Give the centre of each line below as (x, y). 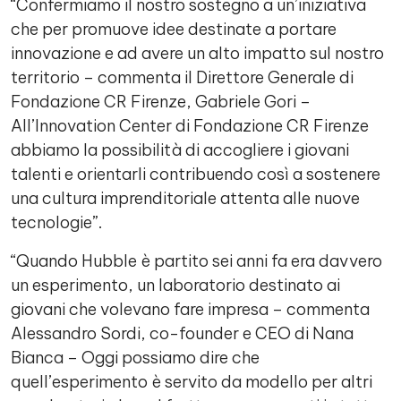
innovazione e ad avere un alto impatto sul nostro (197, 53)
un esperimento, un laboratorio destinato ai (175, 285)
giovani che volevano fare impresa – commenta (190, 309)
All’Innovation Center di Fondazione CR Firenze (190, 126)
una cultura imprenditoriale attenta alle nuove (185, 198)
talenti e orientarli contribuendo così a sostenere (196, 174)
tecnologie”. (59, 222)
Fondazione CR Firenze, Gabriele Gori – (161, 102)
